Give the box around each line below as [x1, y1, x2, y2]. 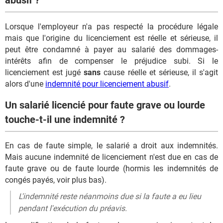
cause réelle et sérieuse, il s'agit [101, 67, 219, 77]
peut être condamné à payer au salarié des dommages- [5, 44, 218, 54]
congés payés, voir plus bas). [5, 175, 107, 185]
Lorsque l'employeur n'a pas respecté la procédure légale [5, 21, 218, 31]
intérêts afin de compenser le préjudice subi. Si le [5, 56, 218, 66]
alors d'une [5, 79, 45, 89]
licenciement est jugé [5, 67, 84, 77]
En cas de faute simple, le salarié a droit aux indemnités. [5, 141, 218, 151]
